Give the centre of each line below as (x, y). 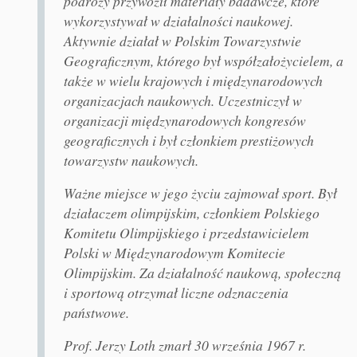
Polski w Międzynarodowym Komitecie (174, 253)
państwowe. (96, 313)
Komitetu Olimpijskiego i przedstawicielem (186, 233)
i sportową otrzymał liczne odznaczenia (176, 293)
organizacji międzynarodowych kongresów (184, 121)
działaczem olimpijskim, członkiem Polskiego (191, 213)
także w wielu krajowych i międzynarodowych (193, 81)
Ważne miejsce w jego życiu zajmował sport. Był (200, 193)
